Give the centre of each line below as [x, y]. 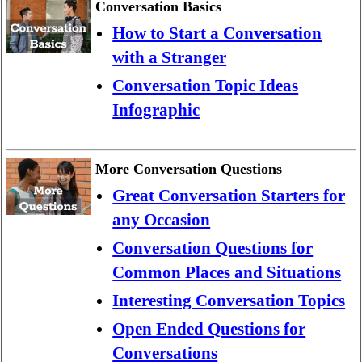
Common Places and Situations [227, 273]
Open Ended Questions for [209, 329]
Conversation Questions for [213, 248]
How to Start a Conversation [217, 33]
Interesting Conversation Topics [229, 301]
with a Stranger [170, 57]
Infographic [156, 109]
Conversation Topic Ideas [206, 85]
